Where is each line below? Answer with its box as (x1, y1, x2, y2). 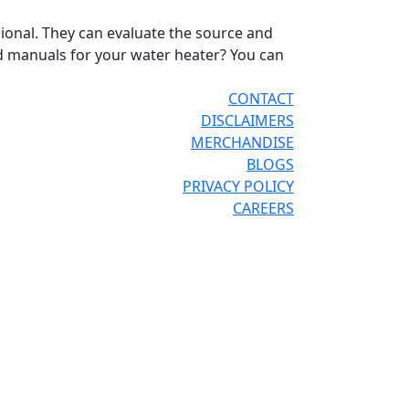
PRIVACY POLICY (183, 176, 294, 196)
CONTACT (228, 89, 294, 109)
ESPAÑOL (218, 276, 282, 296)
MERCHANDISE (191, 132, 294, 152)
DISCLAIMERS (201, 110, 294, 131)
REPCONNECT (145, 241, 240, 261)
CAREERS (233, 198, 294, 218)
